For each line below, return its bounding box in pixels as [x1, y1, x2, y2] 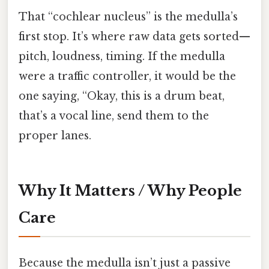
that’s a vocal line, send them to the [19, 109, 209, 122]
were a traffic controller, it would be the [19, 69, 236, 83]
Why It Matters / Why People [19, 182, 242, 200]
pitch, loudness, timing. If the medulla [19, 49, 225, 63]
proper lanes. [19, 128, 91, 142]
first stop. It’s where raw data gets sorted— [19, 29, 250, 43]
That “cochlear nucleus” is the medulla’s [19, 10, 238, 23]
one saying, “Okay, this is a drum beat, [19, 89, 225, 103]
